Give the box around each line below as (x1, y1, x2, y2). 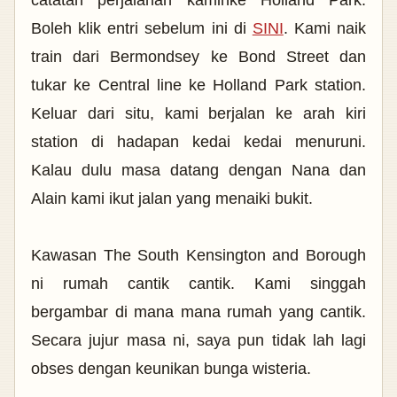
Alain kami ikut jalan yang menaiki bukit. (31, 190, 317, 207)
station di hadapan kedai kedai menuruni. (31, 133, 366, 151)
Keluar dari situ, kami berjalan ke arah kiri (31, 105, 366, 122)
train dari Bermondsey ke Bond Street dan (31, 48, 366, 66)
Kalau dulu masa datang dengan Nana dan (31, 161, 366, 179)
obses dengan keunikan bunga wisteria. (31, 360, 315, 378)
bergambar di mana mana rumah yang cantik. (31, 303, 366, 321)
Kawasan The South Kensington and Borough (31, 246, 366, 264)
